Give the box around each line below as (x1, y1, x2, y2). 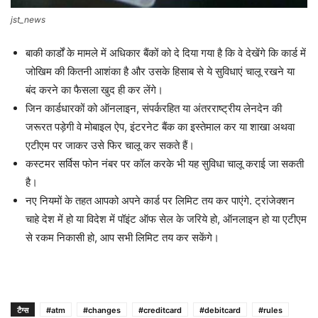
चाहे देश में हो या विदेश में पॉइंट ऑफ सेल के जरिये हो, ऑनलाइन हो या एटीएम (26, 212, 307, 226)
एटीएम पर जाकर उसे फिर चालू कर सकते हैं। (26, 138, 194, 152)
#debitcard (199, 305, 241, 315)
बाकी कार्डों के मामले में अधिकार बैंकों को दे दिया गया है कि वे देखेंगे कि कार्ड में (26, 45, 306, 60)
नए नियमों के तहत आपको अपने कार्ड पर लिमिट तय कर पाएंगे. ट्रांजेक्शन (26, 193, 295, 207)
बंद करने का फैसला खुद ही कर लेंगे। (26, 82, 163, 97)
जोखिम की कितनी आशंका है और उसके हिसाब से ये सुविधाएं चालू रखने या (26, 64, 295, 78)
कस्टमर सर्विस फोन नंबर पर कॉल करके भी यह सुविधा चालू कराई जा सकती (26, 156, 304, 170)
